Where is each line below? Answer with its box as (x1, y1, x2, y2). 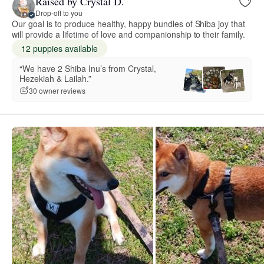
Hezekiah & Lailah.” (19, 72, 91, 84)
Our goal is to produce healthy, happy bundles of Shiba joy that (12, 17, 246, 29)
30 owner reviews (29, 85, 85, 96)
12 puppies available (21, 42, 98, 54)
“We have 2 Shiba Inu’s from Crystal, (19, 62, 156, 74)
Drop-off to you (35, 8, 82, 18)
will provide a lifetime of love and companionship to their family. (12, 28, 246, 40)
